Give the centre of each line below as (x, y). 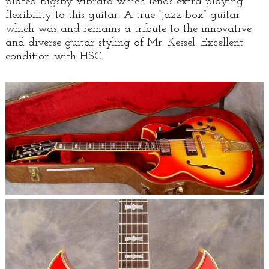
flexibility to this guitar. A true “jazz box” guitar (122, 16)
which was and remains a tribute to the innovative (128, 29)
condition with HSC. (54, 57)
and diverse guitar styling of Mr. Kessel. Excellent (124, 43)
